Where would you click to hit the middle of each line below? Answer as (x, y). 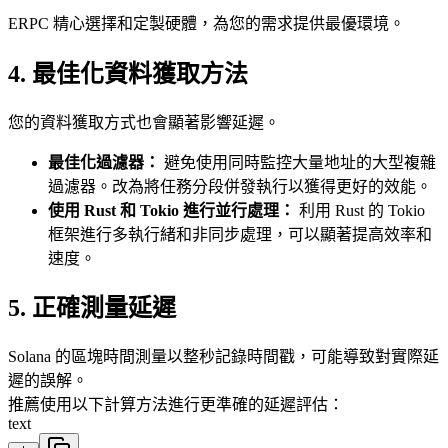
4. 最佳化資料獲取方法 (128, 73)
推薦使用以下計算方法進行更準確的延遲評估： (176, 405)
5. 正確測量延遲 (92, 308)
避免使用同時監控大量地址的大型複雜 (298, 162)
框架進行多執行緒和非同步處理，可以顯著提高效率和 (240, 234)
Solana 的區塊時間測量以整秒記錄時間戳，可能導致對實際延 (223, 357)
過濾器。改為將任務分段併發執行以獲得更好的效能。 (240, 186)
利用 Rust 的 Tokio (360, 210)
